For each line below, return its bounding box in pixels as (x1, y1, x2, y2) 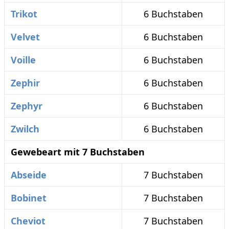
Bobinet (11, 192, 47, 204)
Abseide (11, 169, 47, 181)
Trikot (11, 8, 37, 20)
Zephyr (11, 100, 42, 112)
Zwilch (11, 123, 39, 135)
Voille (11, 54, 36, 66)
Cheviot (11, 215, 45, 227)
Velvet (11, 31, 40, 43)
